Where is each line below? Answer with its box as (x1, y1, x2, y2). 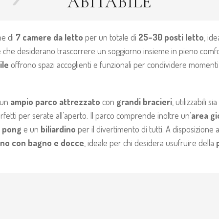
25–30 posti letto (138, 31, 204, 43)
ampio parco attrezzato (10, 96, 100, 107)
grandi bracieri (116, 96, 172, 107)
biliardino (40, 123, 76, 134)
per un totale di (83, 31, 138, 43)
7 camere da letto (15, 31, 83, 43)
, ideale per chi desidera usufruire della (84, 137, 216, 148)
